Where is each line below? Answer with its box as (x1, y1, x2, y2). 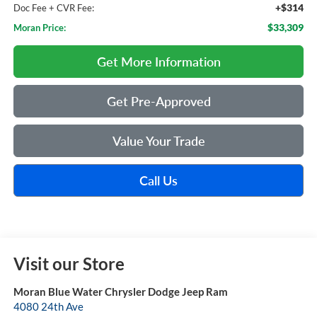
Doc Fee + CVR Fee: (13, 2, 94, 14)
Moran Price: (13, 22, 66, 34)
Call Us (139, 173, 178, 189)
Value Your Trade (112, 133, 205, 149)
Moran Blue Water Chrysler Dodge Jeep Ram (13, 285, 228, 299)
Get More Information (96, 54, 221, 70)
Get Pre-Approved (106, 93, 211, 110)
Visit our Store (13, 253, 125, 275)
